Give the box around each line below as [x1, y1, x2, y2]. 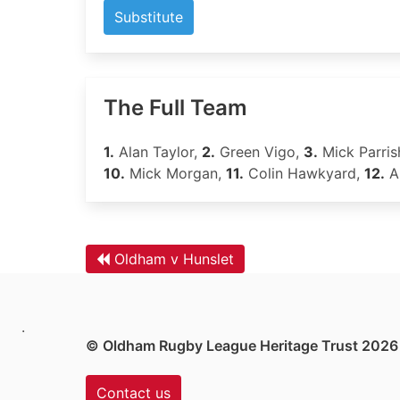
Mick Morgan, [125, 164, 226, 182]
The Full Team [104, 95, 247, 121]
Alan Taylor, [114, 143, 202, 161]
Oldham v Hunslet [114, 250, 234, 268]
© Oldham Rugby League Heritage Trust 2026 [86, 337, 398, 354]
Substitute [114, 8, 183, 26]
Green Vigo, [215, 143, 304, 161]
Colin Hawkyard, [244, 164, 364, 182]
